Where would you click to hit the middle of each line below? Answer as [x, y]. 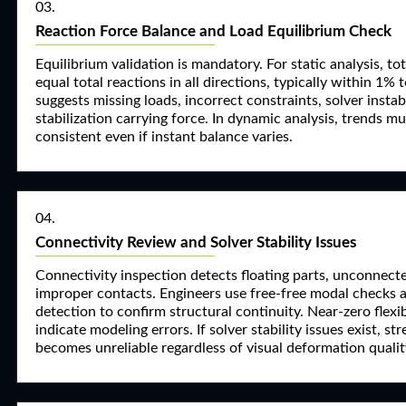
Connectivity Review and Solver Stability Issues [196, 242]
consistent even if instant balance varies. [164, 137]
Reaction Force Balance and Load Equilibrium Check [213, 31]
